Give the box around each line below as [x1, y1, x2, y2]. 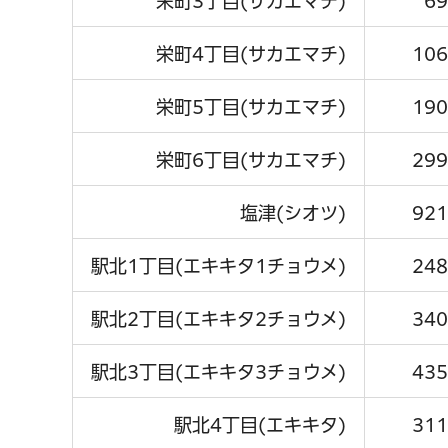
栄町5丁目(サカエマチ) [156, 97, 346, 116]
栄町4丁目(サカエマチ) [156, 44, 346, 63]
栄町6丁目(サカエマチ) [156, 150, 346, 169]
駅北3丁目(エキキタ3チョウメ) [91, 362, 346, 381]
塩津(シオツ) [240, 203, 346, 222]
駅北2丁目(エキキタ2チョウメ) [91, 309, 346, 328]
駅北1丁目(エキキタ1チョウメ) [91, 256, 346, 275]
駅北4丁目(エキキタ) [174, 415, 346, 434]
